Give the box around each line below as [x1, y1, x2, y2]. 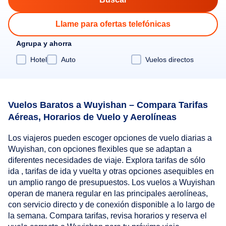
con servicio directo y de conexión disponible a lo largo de [8, 200, 215, 209]
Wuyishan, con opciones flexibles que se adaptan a [8, 145, 192, 154]
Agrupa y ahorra [16, 39, 72, 47]
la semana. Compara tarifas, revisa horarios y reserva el [8, 211, 207, 220]
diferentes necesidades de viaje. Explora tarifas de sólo [8, 156, 205, 165]
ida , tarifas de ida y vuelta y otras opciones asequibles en [8, 167, 214, 176]
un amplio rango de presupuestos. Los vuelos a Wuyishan [8, 178, 215, 187]
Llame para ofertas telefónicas [55, 20, 171, 28]
